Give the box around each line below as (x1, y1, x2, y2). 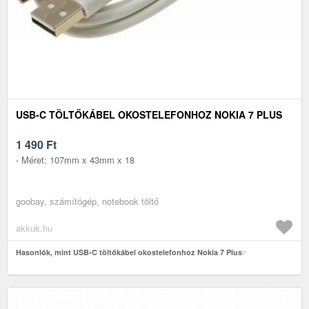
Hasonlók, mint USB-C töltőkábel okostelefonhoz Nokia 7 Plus (16, 246, 242, 257)
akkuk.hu (16, 221, 52, 235)
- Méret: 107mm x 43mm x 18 (16, 152, 134, 166)
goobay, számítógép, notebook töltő (16, 194, 159, 208)
